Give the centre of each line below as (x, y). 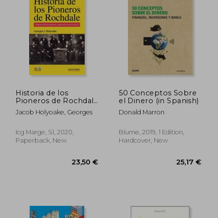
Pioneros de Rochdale (57, 100)
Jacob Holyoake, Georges (54, 112)
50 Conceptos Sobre (158, 93)
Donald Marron (142, 112)
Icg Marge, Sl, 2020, (45, 132)
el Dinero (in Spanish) (159, 100)
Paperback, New (41, 140)
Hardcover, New (144, 140)
